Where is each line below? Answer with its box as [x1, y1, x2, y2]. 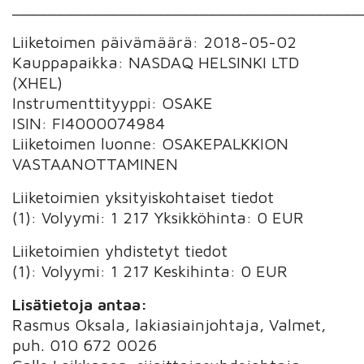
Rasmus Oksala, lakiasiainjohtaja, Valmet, [12, 314, 327, 334]
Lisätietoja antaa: [12, 294, 148, 314]
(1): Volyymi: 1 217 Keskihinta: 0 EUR [12, 261, 288, 280]
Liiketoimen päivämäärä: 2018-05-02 [12, 32, 297, 51]
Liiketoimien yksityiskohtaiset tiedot [12, 187, 275, 206]
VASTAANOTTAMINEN [12, 154, 179, 173]
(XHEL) [12, 72, 63, 92]
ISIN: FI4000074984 [12, 113, 166, 132]
